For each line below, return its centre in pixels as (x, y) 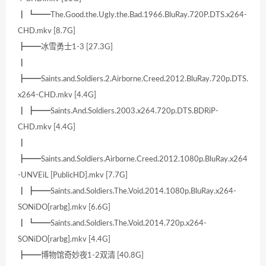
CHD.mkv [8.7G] (47, 31)
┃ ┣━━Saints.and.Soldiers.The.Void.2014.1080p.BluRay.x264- (127, 191)
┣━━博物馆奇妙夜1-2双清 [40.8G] (81, 256)
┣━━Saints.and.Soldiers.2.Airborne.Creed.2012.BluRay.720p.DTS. (133, 79)
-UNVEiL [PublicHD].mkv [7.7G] (73, 175)
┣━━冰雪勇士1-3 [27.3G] (65, 47)
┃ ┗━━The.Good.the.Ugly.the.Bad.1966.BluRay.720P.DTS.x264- (132, 15)
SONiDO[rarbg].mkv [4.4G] (64, 240)
